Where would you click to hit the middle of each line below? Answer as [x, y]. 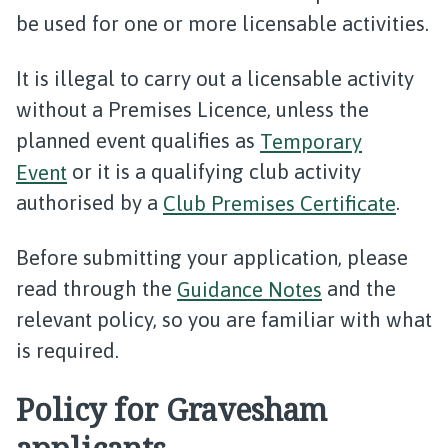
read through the [96, 288]
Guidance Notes [249, 288]
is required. [67, 350]
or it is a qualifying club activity [214, 171]
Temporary [311, 140]
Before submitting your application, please [212, 257]
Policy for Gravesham [171, 409]
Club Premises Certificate [279, 202]
